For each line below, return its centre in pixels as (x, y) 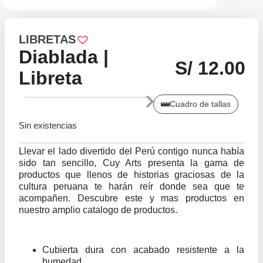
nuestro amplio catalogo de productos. (98, 210)
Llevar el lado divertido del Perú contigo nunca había (131, 151)
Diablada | (64, 57)
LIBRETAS (47, 40)
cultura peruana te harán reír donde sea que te (131, 186)
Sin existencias (48, 126)
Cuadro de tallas (200, 104)
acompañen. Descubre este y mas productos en (131, 198)
